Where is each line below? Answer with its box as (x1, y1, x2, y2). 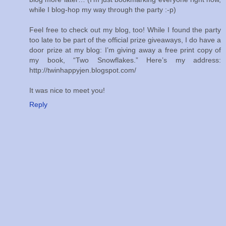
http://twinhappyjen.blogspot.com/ (29, 66, 136, 75)
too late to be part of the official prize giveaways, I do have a (29, 36, 221, 44)
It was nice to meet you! (29, 86, 105, 95)
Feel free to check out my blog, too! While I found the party (29, 26, 221, 34)
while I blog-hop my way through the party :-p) (29, 6, 176, 14)
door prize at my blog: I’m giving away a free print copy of (29, 46, 221, 54)
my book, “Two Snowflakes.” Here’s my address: (29, 56, 221, 65)
